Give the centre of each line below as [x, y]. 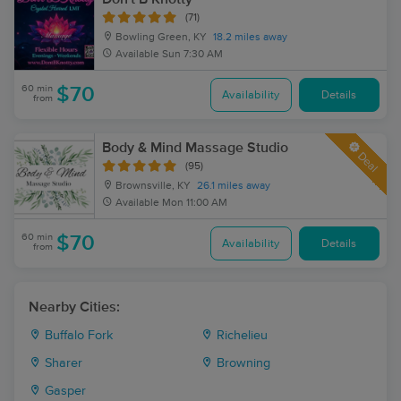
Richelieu [240, 336]
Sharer [62, 363]
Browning [242, 363]
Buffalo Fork [77, 336]
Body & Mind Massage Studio [195, 148]
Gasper [64, 391]
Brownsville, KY [152, 186]
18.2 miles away [250, 38]
